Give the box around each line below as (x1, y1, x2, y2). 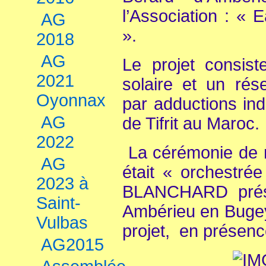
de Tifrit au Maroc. (122, 114, 259, 133)
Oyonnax (36, 91, 106, 110)
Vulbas (36, 213, 88, 232)
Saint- (36, 194, 81, 213)
